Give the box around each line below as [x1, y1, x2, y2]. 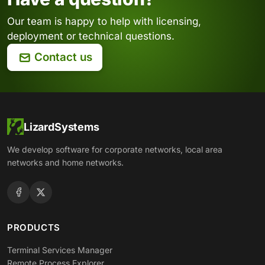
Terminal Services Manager [7, 245, 112, 256]
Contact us [34, 50, 92, 64]
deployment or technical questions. [7, 30, 174, 43]
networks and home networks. [7, 157, 124, 168]
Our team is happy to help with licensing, [7, 15, 201, 28]
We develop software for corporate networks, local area [7, 144, 222, 155]
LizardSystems [24, 120, 99, 133]
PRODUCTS [7, 222, 60, 234]
